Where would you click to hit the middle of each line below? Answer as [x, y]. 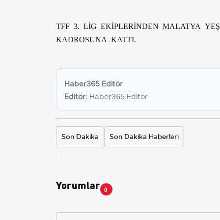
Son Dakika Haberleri [144, 136]
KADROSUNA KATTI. [96, 39]
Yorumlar [78, 184]
